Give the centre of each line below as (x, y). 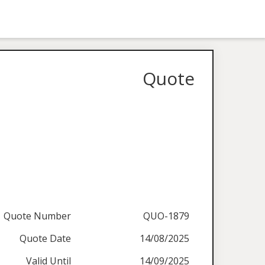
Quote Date (46, 238)
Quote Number (38, 216)
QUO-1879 (167, 216)
